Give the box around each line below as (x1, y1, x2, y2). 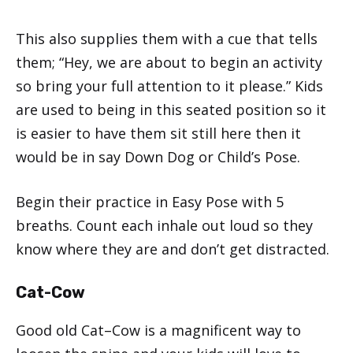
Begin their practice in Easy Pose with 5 (16, 191, 284, 211)
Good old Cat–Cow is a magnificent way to (16, 320, 301, 340)
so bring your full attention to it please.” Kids (16, 76, 323, 95)
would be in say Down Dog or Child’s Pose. (16, 147, 300, 166)
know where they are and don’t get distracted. (16, 239, 329, 258)
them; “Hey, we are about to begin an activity (16, 52, 322, 72)
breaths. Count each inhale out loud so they (16, 215, 313, 235)
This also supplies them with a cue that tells (16, 28, 318, 48)
